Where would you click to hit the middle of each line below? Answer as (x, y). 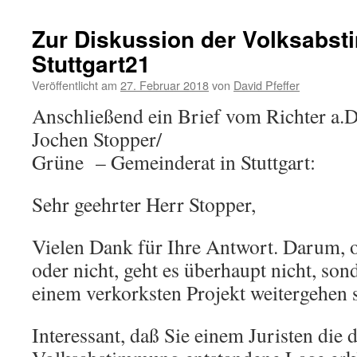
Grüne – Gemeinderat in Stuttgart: (174, 162)
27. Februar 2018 (165, 85)
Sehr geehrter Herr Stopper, (144, 204)
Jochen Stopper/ (97, 139)
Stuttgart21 (91, 63)
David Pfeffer (267, 85)
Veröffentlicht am (75, 85)
